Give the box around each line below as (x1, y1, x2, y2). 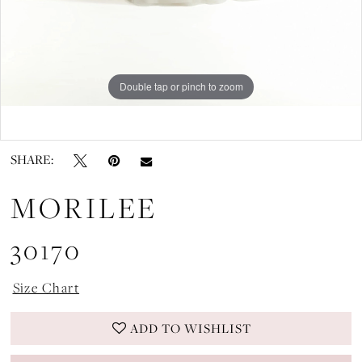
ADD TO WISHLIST (129, 320, 252, 338)
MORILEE (11, 188, 158, 227)
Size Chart (12, 278, 80, 297)
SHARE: (11, 151, 54, 169)
